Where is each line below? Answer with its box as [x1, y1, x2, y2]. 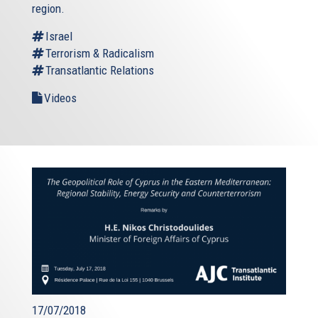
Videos [44, 90, 77, 105]
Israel [45, 28, 72, 43]
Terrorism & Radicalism [45, 45, 154, 60]
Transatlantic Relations [45, 62, 154, 77]
